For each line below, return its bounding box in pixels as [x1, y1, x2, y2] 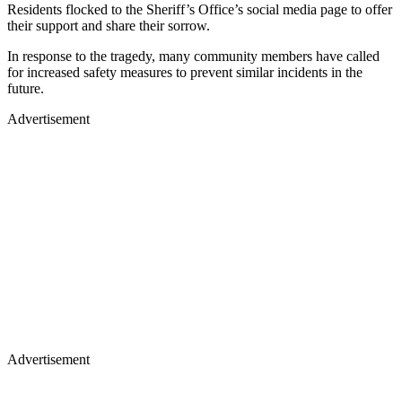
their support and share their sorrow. [7, 17, 210, 33]
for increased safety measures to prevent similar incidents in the [7, 64, 363, 80]
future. [7, 80, 44, 96]
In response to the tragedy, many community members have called [7, 48, 380, 64]
